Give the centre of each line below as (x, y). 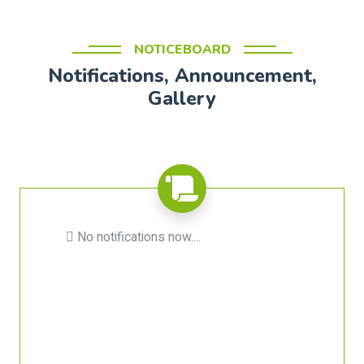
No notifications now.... (137, 237)
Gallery (182, 98)
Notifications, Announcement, (182, 76)
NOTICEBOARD (182, 50)
